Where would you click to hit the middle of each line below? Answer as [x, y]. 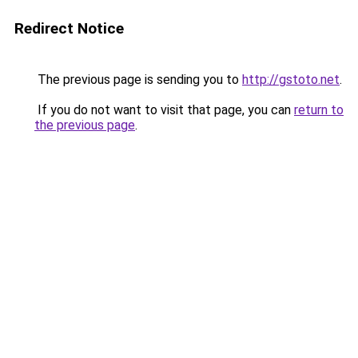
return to [319, 110]
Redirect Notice [69, 28]
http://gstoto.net [291, 80]
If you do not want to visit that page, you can [164, 110]
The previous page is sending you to [138, 80]
